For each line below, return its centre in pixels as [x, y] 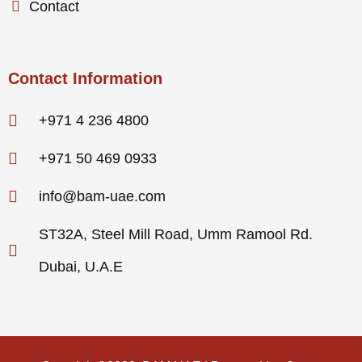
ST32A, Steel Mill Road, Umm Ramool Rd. [176, 235]
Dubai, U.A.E [81, 267]
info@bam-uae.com [102, 197]
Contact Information [85, 79]
